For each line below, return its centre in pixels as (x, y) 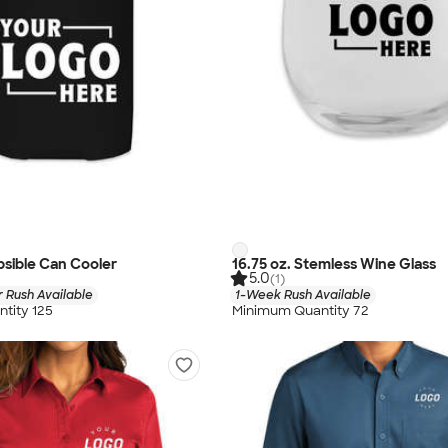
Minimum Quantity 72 (300, 310)
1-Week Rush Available (303, 294)
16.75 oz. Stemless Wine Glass (334, 263)
